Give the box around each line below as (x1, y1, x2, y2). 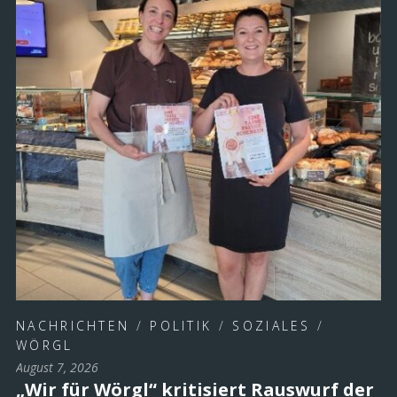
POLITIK (150, 316, 213, 334)
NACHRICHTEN (16, 316, 130, 334)
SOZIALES (232, 316, 311, 334)
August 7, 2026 (16, 358, 98, 376)
